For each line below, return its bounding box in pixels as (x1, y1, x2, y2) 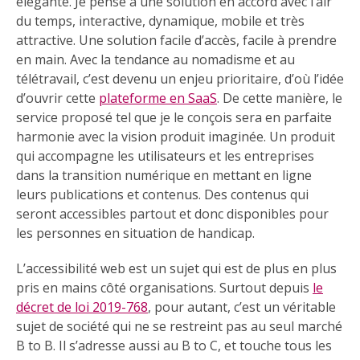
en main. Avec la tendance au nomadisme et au (16, 51, 295, 69)
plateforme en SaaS (99, 89, 217, 108)
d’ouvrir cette (16, 89, 99, 108)
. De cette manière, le (217, 89, 342, 108)
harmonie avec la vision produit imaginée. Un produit (16, 128, 335, 146)
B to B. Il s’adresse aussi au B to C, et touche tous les (16, 337, 332, 355)
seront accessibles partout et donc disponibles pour (16, 205, 329, 223)
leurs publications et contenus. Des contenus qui (16, 186, 309, 204)
